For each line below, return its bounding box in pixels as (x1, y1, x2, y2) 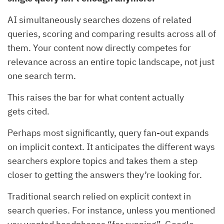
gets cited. (7, 105, 49, 117)
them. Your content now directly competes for (7, 42, 191, 54)
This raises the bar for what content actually (7, 91, 184, 103)
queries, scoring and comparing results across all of (7, 28, 216, 40)
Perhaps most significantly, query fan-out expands (7, 127, 209, 139)
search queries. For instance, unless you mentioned (7, 204, 215, 216)
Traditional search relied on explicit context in (7, 190, 191, 202)
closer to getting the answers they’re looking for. (7, 169, 202, 181)
